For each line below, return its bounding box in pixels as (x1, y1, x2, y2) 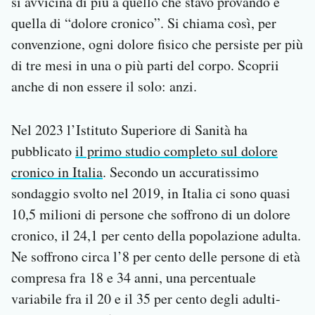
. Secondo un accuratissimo (103, 162, 259, 182)
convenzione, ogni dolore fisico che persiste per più (11, 34, 303, 54)
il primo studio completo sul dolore (75, 141, 278, 161)
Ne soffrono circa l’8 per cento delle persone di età (11, 247, 300, 266)
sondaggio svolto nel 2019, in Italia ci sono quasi (11, 184, 290, 203)
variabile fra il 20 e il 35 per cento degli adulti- (11, 289, 281, 309)
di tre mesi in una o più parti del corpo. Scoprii (11, 56, 279, 75)
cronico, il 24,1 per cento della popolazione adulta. (11, 226, 301, 245)
